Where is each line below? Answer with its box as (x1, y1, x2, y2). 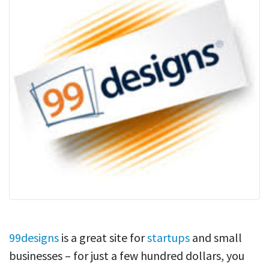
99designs (9, 230, 59, 246)
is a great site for (59, 230, 147, 246)
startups (147, 230, 190, 246)
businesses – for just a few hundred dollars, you (9, 248, 244, 264)
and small (190, 230, 242, 246)
